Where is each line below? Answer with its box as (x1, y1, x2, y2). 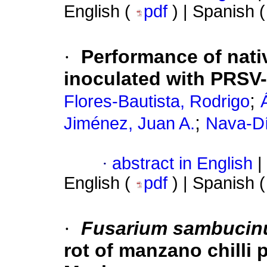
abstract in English (112, 154, 253, 173)
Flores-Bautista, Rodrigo (64, 92, 250, 111)
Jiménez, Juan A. (64, 114, 195, 133)
